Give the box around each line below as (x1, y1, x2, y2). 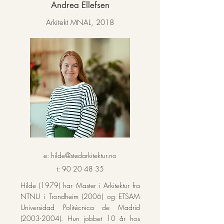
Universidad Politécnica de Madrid (20, 202, 140, 212)
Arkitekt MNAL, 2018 (46, 17, 114, 27)
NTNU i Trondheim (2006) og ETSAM (20, 191, 140, 201)
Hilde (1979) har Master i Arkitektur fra (20, 180, 140, 190)
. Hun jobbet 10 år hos (61, 213, 140, 223)
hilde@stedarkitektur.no (51, 150, 116, 160)
